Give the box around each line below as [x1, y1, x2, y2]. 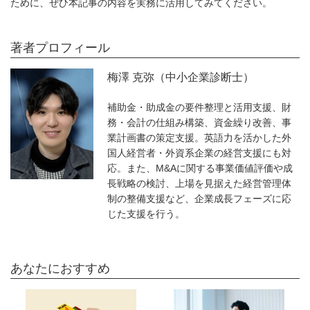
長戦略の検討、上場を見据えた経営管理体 [107, 177, 291, 189]
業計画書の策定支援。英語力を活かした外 [107, 131, 291, 143]
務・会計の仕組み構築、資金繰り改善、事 [107, 116, 291, 128]
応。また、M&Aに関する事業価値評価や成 [107, 162, 293, 174]
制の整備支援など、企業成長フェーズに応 [107, 192, 291, 204]
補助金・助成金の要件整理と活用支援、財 [107, 101, 291, 113]
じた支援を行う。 [107, 208, 185, 219]
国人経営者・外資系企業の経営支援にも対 [107, 147, 291, 158]
